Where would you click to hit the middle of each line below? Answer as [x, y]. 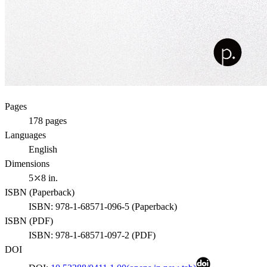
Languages [25, 135]
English [43, 149]
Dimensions [27, 164]
